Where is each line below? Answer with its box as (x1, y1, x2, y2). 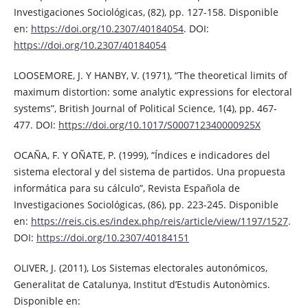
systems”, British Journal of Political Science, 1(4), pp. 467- (13, 102, 277, 115)
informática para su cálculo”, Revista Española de (13, 181, 240, 195)
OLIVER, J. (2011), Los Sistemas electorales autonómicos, (13, 261, 267, 275)
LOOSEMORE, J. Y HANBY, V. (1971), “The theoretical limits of (13, 69, 287, 82)
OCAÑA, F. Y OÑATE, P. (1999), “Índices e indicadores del (13, 148, 270, 162)
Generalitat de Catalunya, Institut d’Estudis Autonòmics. (13, 278, 270, 291)
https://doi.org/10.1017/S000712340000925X (58, 118, 261, 132)
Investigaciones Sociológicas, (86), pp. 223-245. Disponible (13, 198, 278, 212)
